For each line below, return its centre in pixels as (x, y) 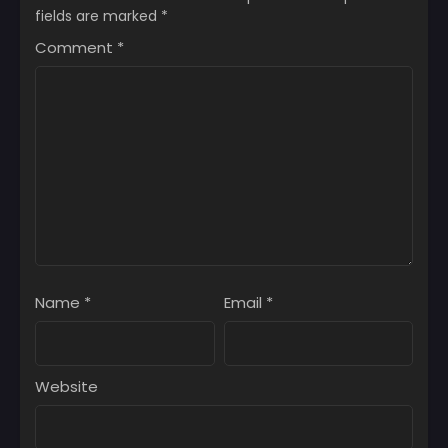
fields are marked (98, 16)
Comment (76, 48)
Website (66, 387)
